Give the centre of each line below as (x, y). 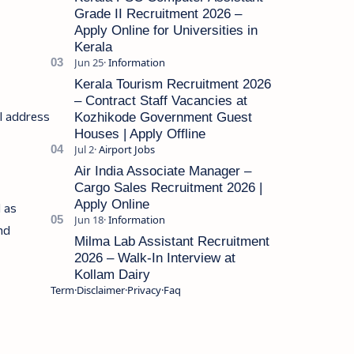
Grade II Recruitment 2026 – (158, 13)
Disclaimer (100, 290)
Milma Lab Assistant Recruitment (171, 241)
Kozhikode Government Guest (163, 117)
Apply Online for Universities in (166, 30)
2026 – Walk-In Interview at (154, 258)
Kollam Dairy (112, 274)
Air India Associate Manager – (162, 171)
